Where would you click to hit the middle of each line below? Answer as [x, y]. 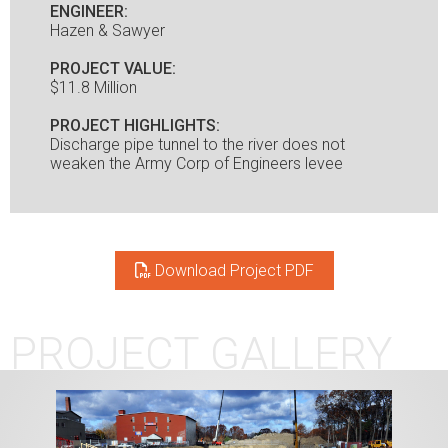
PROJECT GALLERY [201, 354]
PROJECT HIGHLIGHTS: [135, 125]
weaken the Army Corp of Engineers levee [196, 163]
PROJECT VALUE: [113, 68]
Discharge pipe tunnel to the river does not [197, 144]
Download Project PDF [232, 270]
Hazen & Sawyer [107, 30]
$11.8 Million [93, 87]
